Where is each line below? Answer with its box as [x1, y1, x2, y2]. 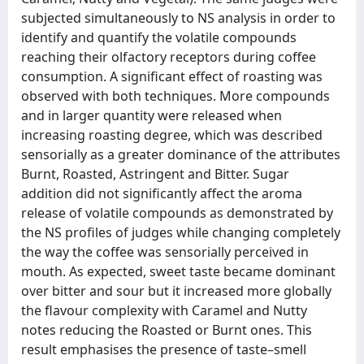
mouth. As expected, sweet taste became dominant [21, 262, 336, 280]
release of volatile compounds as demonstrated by [21, 204, 333, 222]
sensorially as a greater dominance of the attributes [21, 145, 340, 163]
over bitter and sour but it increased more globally [21, 282, 331, 300]
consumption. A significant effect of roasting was [21, 67, 323, 85]
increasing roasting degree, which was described [21, 126, 323, 144]
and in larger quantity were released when [21, 106, 282, 124]
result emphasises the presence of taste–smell [21, 340, 306, 358]
